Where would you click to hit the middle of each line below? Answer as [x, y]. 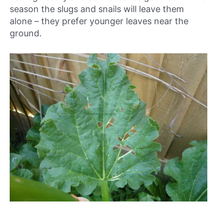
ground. [26, 33]
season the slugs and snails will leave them [97, 9]
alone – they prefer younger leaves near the [99, 21]
